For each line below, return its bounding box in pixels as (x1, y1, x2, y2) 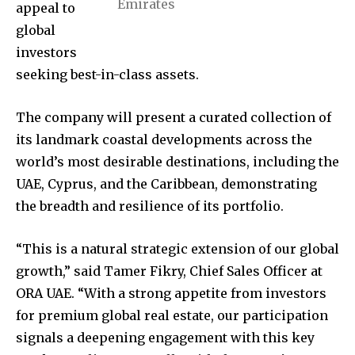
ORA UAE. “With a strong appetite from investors (16, 284, 326, 301)
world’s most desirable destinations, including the (16, 153, 339, 170)
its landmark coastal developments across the (16, 131, 312, 147)
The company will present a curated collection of (16, 109, 331, 125)
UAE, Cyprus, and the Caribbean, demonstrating (16, 175, 317, 192)
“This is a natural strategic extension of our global (16, 240, 339, 257)
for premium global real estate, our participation (16, 307, 328, 323)
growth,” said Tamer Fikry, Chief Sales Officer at (16, 262, 323, 279)
